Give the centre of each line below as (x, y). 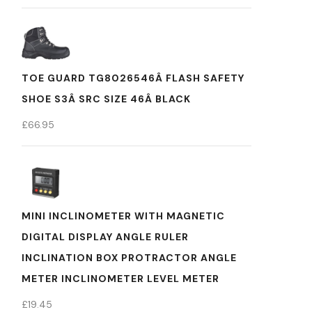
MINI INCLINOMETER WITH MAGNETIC (123, 216)
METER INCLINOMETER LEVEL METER (120, 279)
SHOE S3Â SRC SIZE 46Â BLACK (106, 99)
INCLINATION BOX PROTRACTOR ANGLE (129, 258)
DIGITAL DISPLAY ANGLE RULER (105, 237)
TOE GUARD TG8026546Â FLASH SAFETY (133, 78)
